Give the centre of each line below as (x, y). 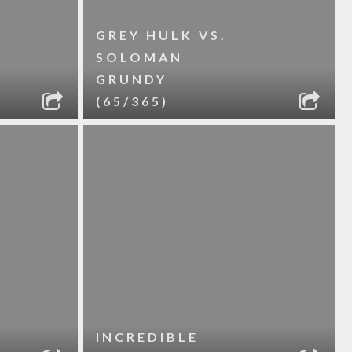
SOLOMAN (139, 57)
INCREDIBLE (147, 337)
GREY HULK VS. (161, 35)
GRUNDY (131, 79)
